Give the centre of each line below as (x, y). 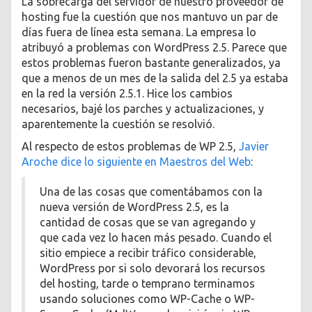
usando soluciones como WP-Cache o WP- (147, 299)
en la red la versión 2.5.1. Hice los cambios (127, 93)
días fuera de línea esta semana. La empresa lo (139, 32)
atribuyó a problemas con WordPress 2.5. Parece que (154, 47)
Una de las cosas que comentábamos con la (151, 192)
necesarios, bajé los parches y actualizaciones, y (143, 108)
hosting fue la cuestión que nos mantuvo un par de (150, 16)
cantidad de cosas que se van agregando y (148, 223)
